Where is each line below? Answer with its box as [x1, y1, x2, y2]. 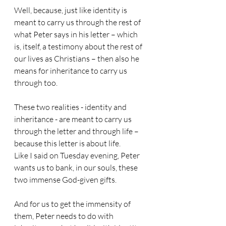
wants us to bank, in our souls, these [14, 162, 139, 173]
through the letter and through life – [14, 126, 140, 136]
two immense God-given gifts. [14, 175, 117, 185]
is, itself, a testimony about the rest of [14, 41, 144, 51]
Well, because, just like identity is [14, 5, 129, 15]
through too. [14, 78, 58, 88]
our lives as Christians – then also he [14, 53, 141, 64]
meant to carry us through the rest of [14, 17, 142, 27]
